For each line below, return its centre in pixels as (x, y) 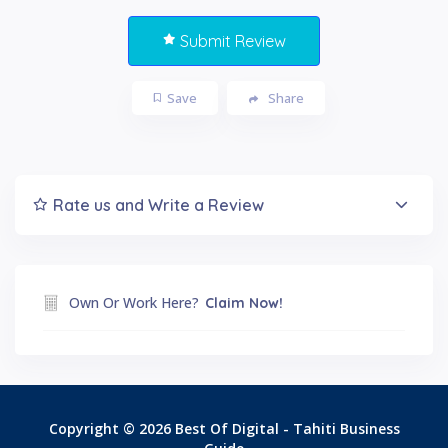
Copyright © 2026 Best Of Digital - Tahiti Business (224, 428)
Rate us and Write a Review (158, 204)
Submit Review (232, 40)
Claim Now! (244, 302)
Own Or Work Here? (134, 302)
